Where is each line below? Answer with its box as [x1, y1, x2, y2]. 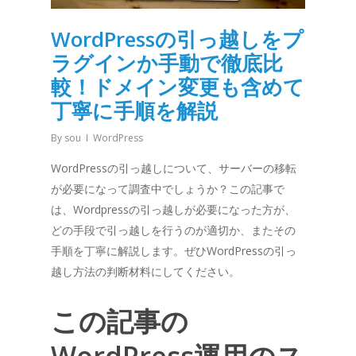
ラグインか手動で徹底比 [51, 48, 283, 77]
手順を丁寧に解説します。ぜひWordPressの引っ [51, 242, 296, 258]
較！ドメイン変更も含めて [51, 72, 304, 101]
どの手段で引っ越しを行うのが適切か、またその [51, 222, 296, 238]
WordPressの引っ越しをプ [51, 24, 304, 53]
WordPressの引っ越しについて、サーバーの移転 [51, 160, 296, 176]
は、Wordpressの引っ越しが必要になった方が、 [51, 201, 296, 217]
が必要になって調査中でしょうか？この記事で [51, 180, 284, 196]
